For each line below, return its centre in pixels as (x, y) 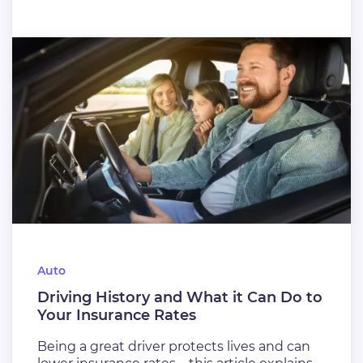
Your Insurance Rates (116, 315)
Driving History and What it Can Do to (179, 297)
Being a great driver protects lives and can (173, 346)
